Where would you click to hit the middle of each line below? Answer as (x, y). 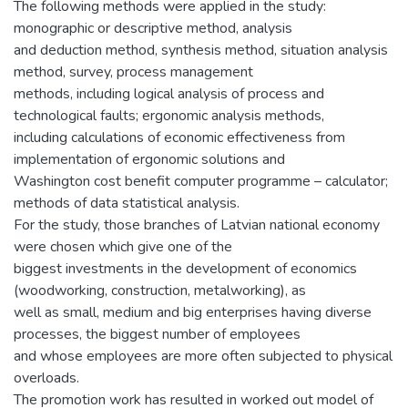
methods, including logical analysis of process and (169, 93)
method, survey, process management (133, 71)
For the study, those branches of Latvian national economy (197, 224)
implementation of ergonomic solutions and (149, 159)
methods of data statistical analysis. (127, 203)
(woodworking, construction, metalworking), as (160, 290)
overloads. (46, 377)
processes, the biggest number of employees (157, 334)
